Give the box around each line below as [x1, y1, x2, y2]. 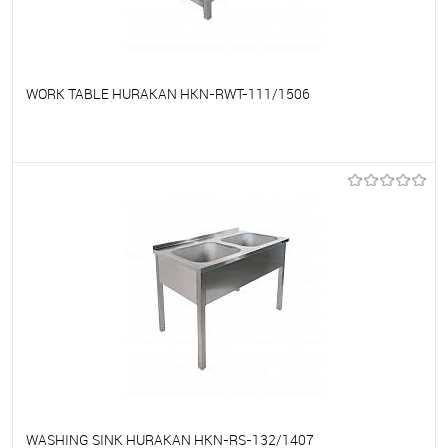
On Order [266, 168, 314, 188]
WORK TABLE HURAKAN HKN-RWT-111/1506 [26, 83, 310, 103]
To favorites [49, 168, 111, 188]
